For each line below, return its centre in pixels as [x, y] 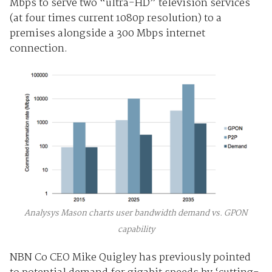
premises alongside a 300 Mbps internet [107, 34]
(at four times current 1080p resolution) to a [115, 19]
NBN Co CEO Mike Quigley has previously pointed [130, 258]
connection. [38, 49]
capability [136, 230]
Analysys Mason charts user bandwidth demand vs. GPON [136, 213]
